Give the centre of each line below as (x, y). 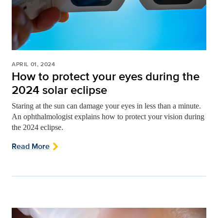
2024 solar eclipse (59, 90)
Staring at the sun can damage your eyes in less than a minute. (106, 106)
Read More (31, 146)
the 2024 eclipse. (37, 127)
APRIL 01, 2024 (34, 64)
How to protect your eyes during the (106, 76)
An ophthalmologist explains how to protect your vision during (108, 116)
